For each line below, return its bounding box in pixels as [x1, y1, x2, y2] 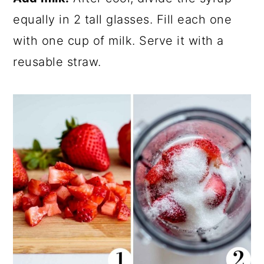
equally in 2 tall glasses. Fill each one [13, 12, 232, 27]
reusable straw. [13, 54, 101, 69]
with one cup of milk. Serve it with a [13, 33, 224, 48]
